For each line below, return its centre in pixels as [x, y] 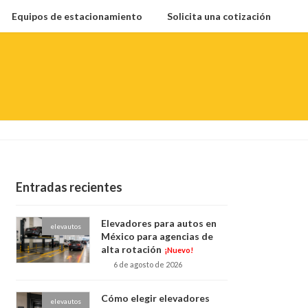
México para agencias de [157, 236]
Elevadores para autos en [158, 223]
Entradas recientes [69, 187]
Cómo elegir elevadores [155, 298]
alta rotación [131, 249]
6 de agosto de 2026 [148, 265]
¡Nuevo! [179, 250]
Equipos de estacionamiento [77, 16]
